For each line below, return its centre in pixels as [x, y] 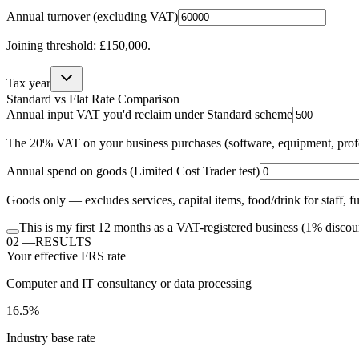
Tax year [28, 83]
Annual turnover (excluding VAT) [92, 17]
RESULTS [63, 242]
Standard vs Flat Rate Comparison [93, 99]
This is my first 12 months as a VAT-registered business [159, 228]
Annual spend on [51, 171]
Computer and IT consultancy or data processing [129, 284]
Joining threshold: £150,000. [79, 46]
